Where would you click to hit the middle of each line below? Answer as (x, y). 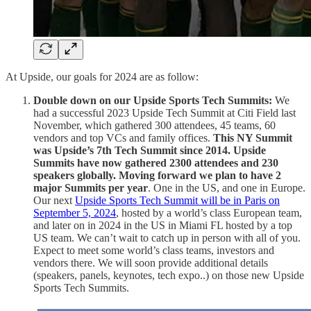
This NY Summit (253, 137)
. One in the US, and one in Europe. (227, 187)
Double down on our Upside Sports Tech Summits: (154, 100)
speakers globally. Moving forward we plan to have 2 (157, 175)
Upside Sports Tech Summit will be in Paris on (177, 200)
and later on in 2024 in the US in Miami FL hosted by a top (163, 225)
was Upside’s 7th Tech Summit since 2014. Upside (150, 150)
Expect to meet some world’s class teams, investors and (154, 250)
